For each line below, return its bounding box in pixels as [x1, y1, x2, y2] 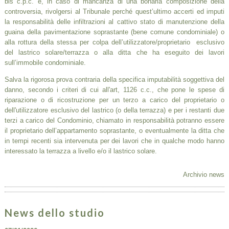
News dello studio [4, 206, 105, 219]
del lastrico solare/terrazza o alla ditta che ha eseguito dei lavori [4, 48, 225, 56]
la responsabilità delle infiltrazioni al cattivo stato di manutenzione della [4, 17, 225, 26]
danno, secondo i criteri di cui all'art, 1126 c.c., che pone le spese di [4, 85, 225, 94]
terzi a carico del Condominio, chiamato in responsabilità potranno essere [4, 116, 225, 124]
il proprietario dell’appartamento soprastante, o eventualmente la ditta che [4, 126, 225, 134]
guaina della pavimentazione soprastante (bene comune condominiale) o [4, 28, 225, 36]
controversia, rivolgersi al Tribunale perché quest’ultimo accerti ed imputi [4, 7, 225, 15]
